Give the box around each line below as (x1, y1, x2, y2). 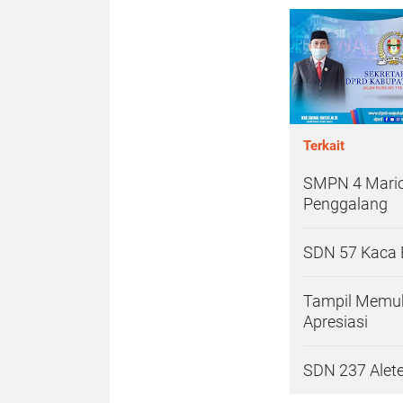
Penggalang (303, 194, 388, 213)
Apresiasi (303, 312, 368, 331)
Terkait (303, 138, 345, 154)
